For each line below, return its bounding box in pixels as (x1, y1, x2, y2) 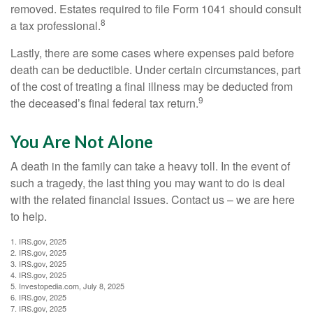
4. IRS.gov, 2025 (10, 269, 66, 280)
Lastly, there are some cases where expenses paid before (10, 45, 294, 61)
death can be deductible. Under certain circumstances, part (10, 61, 300, 78)
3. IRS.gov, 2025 (10, 258, 66, 269)
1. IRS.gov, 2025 (10, 235, 66, 247)
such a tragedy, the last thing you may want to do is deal (10, 175, 285, 191)
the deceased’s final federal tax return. (10, 95, 198, 111)
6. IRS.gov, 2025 (10, 291, 66, 303)
